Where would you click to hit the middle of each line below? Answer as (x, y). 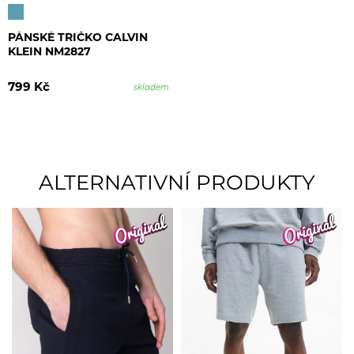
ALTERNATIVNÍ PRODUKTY (177, 185)
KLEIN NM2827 (49, 53)
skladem (151, 88)
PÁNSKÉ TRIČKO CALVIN (78, 39)
